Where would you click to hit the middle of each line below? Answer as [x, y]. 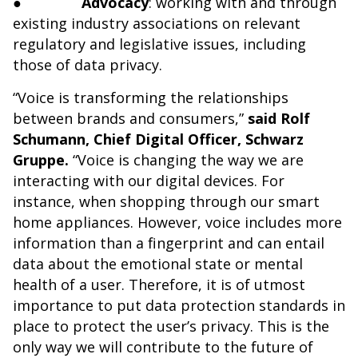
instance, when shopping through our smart [166, 201]
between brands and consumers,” [130, 118]
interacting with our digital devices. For [149, 181]
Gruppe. [43, 160]
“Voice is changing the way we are [188, 160]
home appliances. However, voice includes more [177, 222]
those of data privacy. [88, 65]
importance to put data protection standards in [179, 305]
